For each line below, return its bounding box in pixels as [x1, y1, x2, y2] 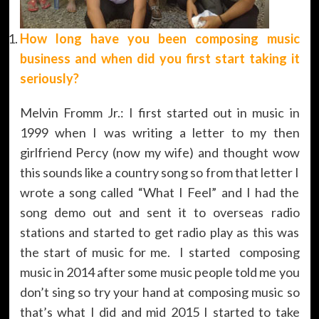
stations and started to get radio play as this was [19, 224, 300, 240]
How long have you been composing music [19, 30, 300, 46]
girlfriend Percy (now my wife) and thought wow [19, 144, 300, 160]
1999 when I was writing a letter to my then [19, 124, 300, 140]
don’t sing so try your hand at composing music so [19, 283, 300, 300]
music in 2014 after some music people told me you [19, 263, 300, 280]
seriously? [19, 70, 79, 86]
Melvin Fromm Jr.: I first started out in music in [19, 104, 300, 120]
